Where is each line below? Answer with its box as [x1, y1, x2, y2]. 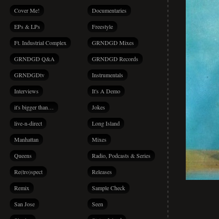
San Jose [14, 200, 35, 208]
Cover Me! [14, 6, 40, 14]
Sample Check [92, 184, 125, 192]
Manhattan [14, 135, 39, 143]
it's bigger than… [14, 103, 54, 111]
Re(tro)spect [14, 168, 43, 175]
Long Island [92, 119, 120, 127]
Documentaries [92, 6, 127, 14]
